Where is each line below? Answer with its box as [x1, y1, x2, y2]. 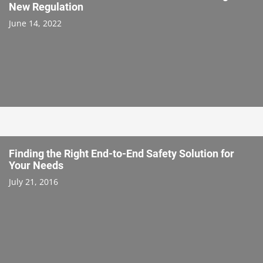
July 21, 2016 [9, 176, 58, 187]
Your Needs [9, 159, 63, 171]
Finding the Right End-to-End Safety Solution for [9, 147, 234, 160]
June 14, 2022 [9, 17, 62, 29]
